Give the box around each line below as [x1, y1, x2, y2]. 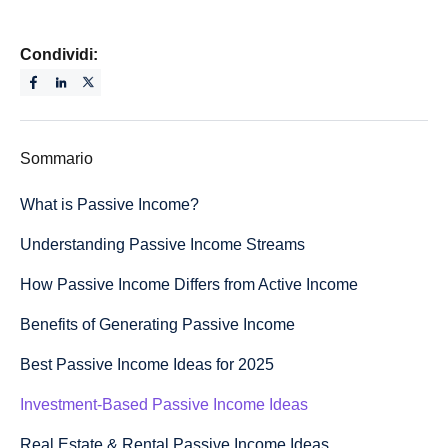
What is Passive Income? [20, 195, 199, 213]
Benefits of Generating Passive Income [20, 315, 295, 333]
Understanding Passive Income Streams [20, 235, 305, 253]
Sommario [20, 149, 93, 167]
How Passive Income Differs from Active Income [20, 275, 358, 293]
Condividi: [20, 45, 98, 63]
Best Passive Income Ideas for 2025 [20, 355, 274, 373]
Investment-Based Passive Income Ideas [20, 395, 308, 413]
